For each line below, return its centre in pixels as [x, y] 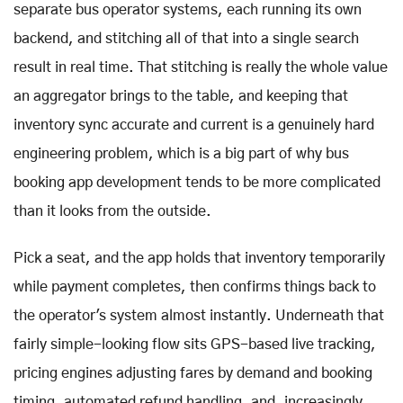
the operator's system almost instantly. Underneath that [199, 315]
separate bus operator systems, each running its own [188, 9]
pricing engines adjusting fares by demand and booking [193, 373]
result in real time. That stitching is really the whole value [201, 67]
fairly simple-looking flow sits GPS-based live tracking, [195, 344]
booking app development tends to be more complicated [197, 182]
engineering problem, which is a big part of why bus [181, 153]
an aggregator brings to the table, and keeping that [181, 96]
